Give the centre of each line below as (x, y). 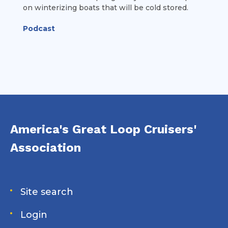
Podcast (39, 28)
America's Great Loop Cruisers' (103, 129)
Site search (47, 192)
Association (46, 147)
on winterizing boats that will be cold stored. (106, 7)
